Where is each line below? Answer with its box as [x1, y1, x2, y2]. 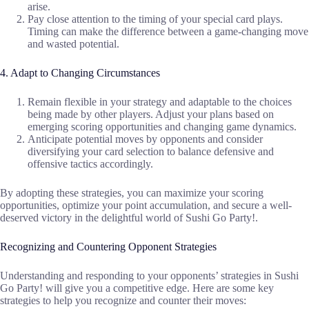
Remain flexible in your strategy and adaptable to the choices [28, 96, 292, 108]
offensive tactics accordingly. [28, 158, 153, 170]
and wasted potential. [28, 38, 119, 50]
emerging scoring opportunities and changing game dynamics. [28, 121, 297, 133]
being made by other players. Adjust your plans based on [28, 108, 274, 121]
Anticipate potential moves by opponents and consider [28, 133, 263, 146]
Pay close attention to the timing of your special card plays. [28, 13, 283, 26]
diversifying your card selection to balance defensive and [28, 146, 274, 158]
